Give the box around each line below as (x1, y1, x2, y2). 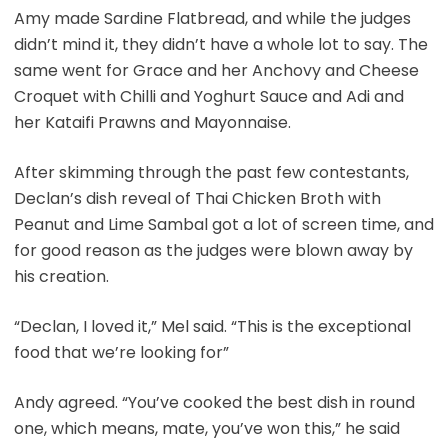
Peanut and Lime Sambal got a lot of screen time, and (13, 212, 434, 236)
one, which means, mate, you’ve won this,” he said (13, 416, 400, 440)
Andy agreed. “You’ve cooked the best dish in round (13, 390, 415, 414)
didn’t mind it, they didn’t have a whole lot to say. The (13, 32, 428, 56)
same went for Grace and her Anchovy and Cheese (13, 58, 419, 82)
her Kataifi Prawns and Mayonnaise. (13, 110, 291, 134)
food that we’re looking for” (13, 340, 229, 364)
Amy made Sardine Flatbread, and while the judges (13, 6, 411, 30)
